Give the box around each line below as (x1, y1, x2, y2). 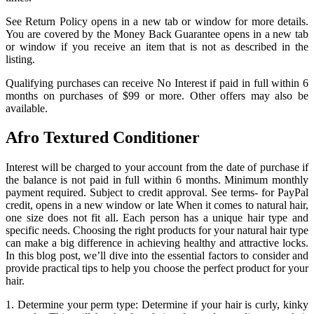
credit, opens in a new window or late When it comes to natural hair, (6, 199, 308, 212)
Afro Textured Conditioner (6, 128, 200, 147)
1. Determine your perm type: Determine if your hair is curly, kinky (6, 299, 308, 311)
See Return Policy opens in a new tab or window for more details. (6, 15, 308, 27)
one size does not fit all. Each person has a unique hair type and (6, 212, 308, 224)
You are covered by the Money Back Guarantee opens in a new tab (6, 27, 308, 40)
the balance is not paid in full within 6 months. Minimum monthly (6, 174, 308, 186)
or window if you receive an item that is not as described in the (6, 40, 308, 53)
